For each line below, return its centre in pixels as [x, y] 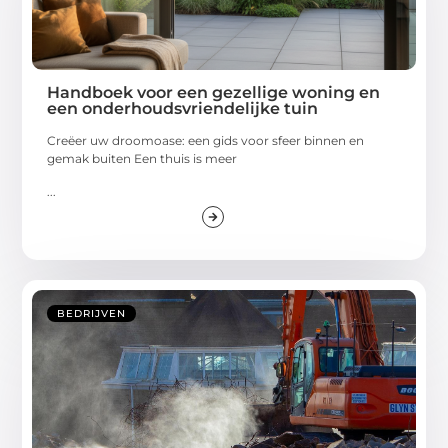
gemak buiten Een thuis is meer [142, 159]
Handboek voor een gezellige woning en [214, 93]
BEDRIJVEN [92, 314]
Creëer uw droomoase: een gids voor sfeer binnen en [206, 141]
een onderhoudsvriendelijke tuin [183, 109]
